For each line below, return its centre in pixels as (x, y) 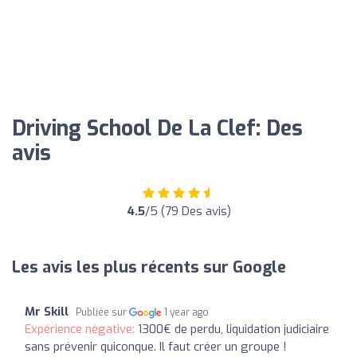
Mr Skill (47, 311)
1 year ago (187, 312)
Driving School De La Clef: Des (157, 128)
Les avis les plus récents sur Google (149, 267)
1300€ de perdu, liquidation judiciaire (233, 329)
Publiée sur (102, 312)
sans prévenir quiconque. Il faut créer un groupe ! (156, 346)
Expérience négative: (81, 329)
